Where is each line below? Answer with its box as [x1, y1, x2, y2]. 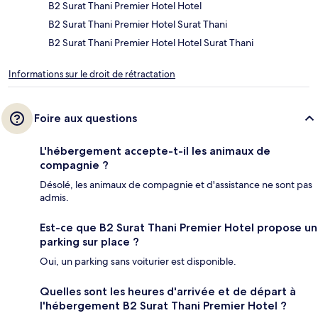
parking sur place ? [40, 235, 139, 249]
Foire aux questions [34, 111, 137, 126]
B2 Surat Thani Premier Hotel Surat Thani [48, 18, 227, 31]
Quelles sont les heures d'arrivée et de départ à [40, 285, 296, 299]
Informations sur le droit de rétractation [9, 68, 175, 81]
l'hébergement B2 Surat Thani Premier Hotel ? [40, 299, 287, 313]
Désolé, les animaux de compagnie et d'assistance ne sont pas [40, 178, 312, 192]
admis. [40, 191, 69, 204]
